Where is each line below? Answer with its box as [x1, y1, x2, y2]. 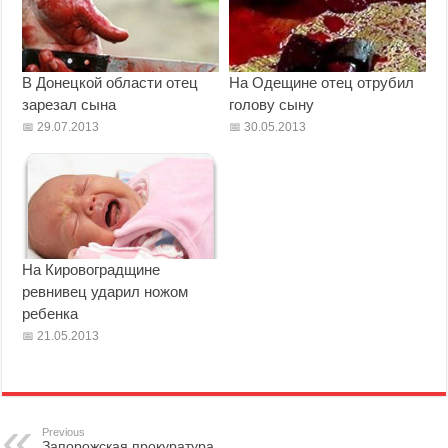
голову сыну [228, 96, 314, 114]
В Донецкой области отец [22, 74, 199, 92]
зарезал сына [22, 96, 117, 114]
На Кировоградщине [22, 261, 161, 279]
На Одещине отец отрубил [228, 74, 414, 92]
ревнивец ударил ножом [22, 283, 189, 301]
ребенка [22, 305, 79, 323]
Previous [42, 426, 86, 439]
